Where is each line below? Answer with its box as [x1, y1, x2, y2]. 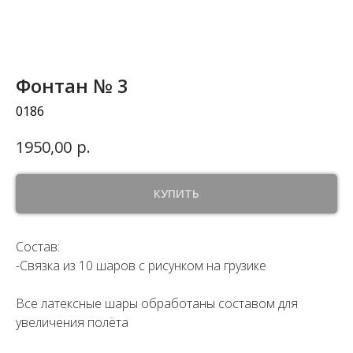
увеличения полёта [16, 313, 128, 331]
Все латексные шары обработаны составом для [16, 294, 298, 312]
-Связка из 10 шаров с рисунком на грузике [16, 256, 266, 274]
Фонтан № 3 [16, 72, 128, 98]
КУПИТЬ [154, 185, 199, 201]
